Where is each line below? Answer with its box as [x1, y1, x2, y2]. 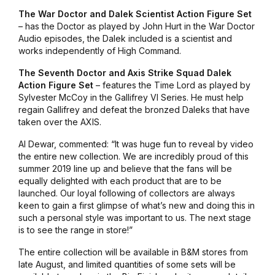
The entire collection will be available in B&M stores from [18, 246, 248, 257]
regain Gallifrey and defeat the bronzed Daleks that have [18, 104, 250, 115]
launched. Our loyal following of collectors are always [18, 187, 235, 198]
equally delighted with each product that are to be [18, 175, 222, 186]
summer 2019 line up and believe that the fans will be [18, 163, 232, 174]
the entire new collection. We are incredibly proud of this [18, 150, 249, 161]
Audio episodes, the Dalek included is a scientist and [18, 33, 232, 44]
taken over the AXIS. [18, 116, 106, 127]
